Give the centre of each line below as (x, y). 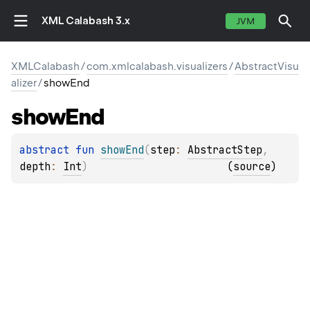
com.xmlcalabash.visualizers (157, 66)
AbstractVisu (267, 66)
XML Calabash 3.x (86, 21)
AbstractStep (225, 151)
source (252, 167)
